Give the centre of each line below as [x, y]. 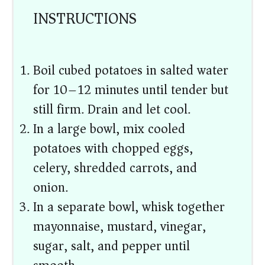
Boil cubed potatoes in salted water [131, 71]
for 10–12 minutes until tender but [131, 90]
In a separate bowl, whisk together [129, 207]
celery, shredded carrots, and [115, 168]
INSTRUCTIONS [85, 19]
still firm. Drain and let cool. [112, 110]
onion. [51, 188]
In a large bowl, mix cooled [109, 129]
